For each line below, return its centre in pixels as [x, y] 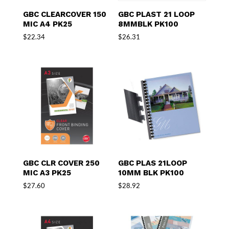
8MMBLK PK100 [148, 24]
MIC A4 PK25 [47, 24]
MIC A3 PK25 [47, 173]
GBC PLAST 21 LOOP [157, 14]
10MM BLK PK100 [151, 173]
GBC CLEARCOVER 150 [64, 14]
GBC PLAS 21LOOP [153, 163]
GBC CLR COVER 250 [61, 163]
